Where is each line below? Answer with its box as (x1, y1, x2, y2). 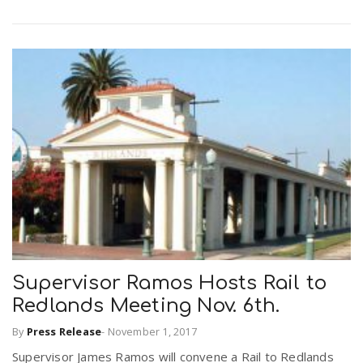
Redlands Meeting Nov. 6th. (12, 294, 280, 317)
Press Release (26, 324, 102, 340)
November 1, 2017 (107, 324, 197, 340)
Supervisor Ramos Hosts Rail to (12, 271, 327, 294)
